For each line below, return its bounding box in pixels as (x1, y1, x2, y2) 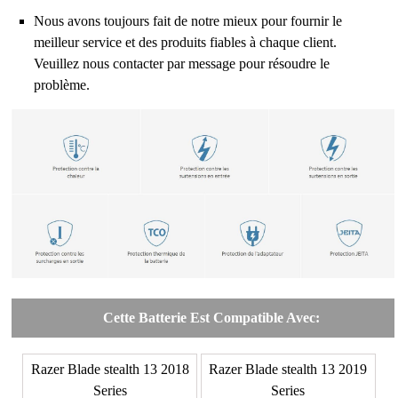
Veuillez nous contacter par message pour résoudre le (34, 55, 330, 71)
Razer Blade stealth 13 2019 (209, 361, 368, 377)
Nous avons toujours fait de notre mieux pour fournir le (34, 12, 343, 28)
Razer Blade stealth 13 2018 (30, 361, 189, 377)
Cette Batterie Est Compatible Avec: (103, 309, 321, 325)
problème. (34, 76, 91, 92)
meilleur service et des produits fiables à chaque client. (34, 34, 338, 50)
